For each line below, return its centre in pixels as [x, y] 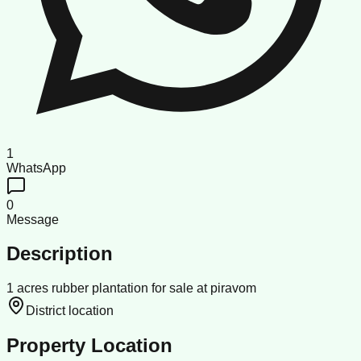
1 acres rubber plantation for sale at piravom [131, 288]
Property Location [89, 346]
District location [70, 311]
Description [60, 254]
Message [33, 219]
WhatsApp [36, 168]
